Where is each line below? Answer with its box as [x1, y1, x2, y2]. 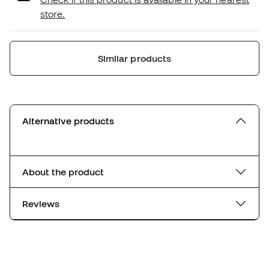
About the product [22, 166, 104, 178]
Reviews [22, 198, 59, 210]
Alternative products [22, 115, 114, 127]
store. [40, 8, 65, 20]
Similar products [97, 53, 172, 64]
